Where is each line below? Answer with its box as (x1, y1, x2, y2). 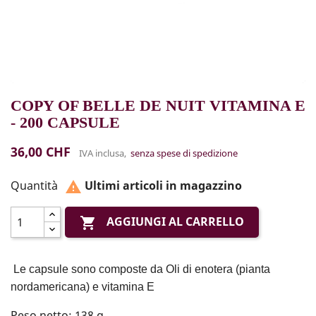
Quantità (11, 178, 58, 194)
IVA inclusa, (79, 146, 130, 159)
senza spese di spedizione (130, 146, 238, 159)
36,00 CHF (11, 142, 71, 160)
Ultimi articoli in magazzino (82, 178, 242, 194)
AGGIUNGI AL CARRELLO (107, 214, 245, 230)
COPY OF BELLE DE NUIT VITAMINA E (11, 96, 305, 114)
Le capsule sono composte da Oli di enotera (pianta (13, 262, 270, 275)
